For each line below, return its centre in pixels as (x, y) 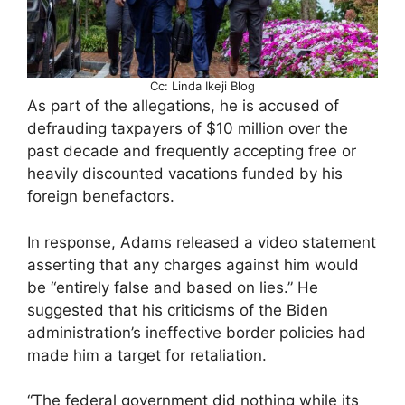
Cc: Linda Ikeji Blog (202, 86)
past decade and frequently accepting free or (192, 151)
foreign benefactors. (101, 197)
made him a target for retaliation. (147, 355)
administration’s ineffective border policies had (197, 332)
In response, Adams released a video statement (202, 242)
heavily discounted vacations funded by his (185, 174)
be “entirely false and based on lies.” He (173, 287)
